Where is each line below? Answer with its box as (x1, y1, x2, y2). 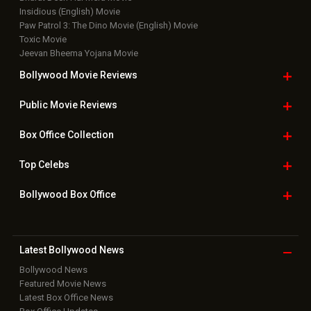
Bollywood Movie (19, 69, 100, 81)
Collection (65, 129, 114, 140)
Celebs (35, 159, 69, 170)
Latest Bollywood (19, 244, 97, 255)
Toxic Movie (19, 34, 67, 44)
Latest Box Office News (19, 292, 113, 303)
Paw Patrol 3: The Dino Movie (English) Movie (19, 20, 198, 31)
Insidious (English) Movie (19, 6, 120, 17)
